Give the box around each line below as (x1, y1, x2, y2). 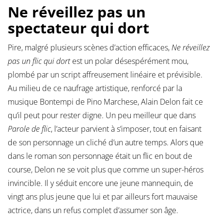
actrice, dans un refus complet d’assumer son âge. (7, 205, 178, 216)
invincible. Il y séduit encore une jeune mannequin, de (7, 178, 193, 189)
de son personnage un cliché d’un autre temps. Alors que (7, 137, 203, 148)
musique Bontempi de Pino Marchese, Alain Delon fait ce (7, 96, 203, 108)
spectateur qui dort (7, 18, 149, 38)
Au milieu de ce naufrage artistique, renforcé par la (7, 83, 182, 94)
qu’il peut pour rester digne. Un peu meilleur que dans (7, 110, 196, 121)
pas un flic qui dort (7, 56, 70, 67)
